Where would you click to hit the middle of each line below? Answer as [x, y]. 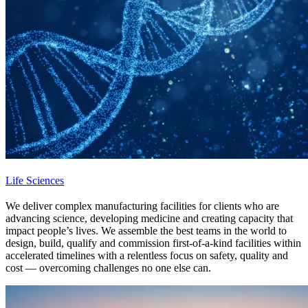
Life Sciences [35, 180]
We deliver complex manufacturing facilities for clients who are [142, 206]
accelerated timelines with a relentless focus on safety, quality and [147, 255]
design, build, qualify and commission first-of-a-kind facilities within [153, 243]
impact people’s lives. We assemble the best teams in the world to [146, 230]
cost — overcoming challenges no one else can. [108, 267]
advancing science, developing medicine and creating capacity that [149, 218]
